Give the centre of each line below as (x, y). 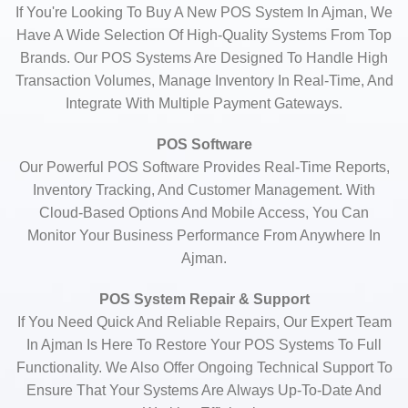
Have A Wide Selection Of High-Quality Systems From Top (204, 35)
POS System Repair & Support (204, 299)
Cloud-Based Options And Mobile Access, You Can (204, 213)
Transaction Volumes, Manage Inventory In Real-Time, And (204, 81)
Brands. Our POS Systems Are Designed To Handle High (204, 58)
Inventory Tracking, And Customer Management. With (204, 190)
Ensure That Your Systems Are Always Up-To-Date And (204, 390)
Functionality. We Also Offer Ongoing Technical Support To (204, 367)
